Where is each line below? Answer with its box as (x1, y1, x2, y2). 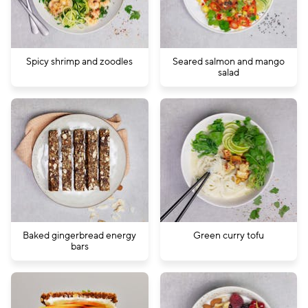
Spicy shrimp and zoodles (26, 55, 133, 69)
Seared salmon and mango (172, 55, 285, 69)
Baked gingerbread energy (23, 228, 137, 242)
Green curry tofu (192, 228, 264, 242)
